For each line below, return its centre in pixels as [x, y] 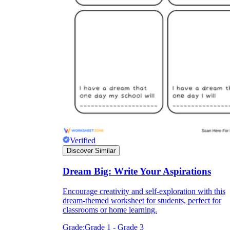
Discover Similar [91, 151]
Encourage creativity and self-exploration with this [144, 191]
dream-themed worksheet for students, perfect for [142, 200]
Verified [83, 141]
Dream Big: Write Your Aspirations [137, 171]
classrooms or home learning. [110, 209]
